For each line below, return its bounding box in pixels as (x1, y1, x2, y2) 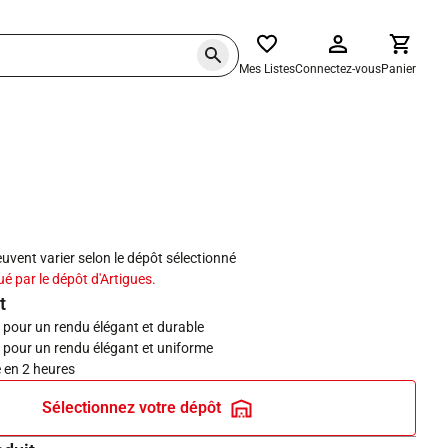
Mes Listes (239, 62, 295, 76)
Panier (381, 62, 416, 76)
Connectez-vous (295, 62, 381, 76)
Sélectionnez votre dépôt (41, 398, 221, 417)
